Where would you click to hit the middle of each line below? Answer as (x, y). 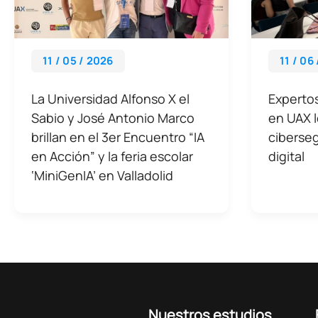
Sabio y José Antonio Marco (113, 118)
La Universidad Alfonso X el (110, 99)
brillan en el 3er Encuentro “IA (118, 137)
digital (286, 156)
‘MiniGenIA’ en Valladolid (102, 175)
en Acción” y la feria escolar (112, 156)
